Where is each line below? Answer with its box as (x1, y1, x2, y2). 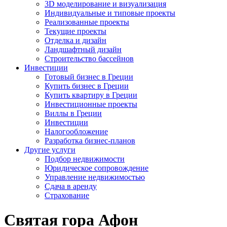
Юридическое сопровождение (45, 164, 148, 172)
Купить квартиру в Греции (45, 91, 137, 99)
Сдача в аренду (45, 182, 97, 191)
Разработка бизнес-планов (45, 136, 135, 145)
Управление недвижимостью (45, 173, 145, 181)
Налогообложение (45, 127, 108, 136)
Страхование (45, 191, 89, 200)
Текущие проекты (45, 27, 106, 35)
